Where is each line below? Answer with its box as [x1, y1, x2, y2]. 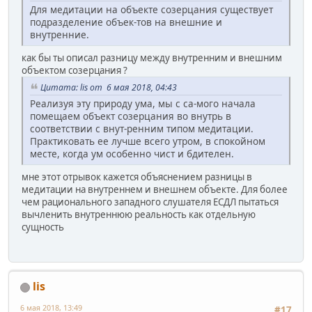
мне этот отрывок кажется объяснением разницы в [22, 170, 252, 183]
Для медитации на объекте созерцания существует [30, 3, 273, 17]
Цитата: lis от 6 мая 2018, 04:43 [40, 81, 177, 94]
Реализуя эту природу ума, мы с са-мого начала [30, 96, 256, 110]
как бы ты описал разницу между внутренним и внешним [22, 52, 282, 65]
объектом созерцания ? [22, 64, 127, 77]
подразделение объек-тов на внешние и [30, 15, 222, 29]
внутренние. [30, 28, 89, 42]
